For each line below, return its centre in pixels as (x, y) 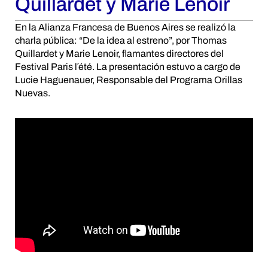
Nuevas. (33, 93)
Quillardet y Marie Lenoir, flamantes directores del (119, 54)
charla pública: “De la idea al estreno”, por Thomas (121, 41)
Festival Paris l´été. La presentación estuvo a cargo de (128, 67)
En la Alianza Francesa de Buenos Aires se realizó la (125, 28)
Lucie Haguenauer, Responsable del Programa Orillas (129, 80)
